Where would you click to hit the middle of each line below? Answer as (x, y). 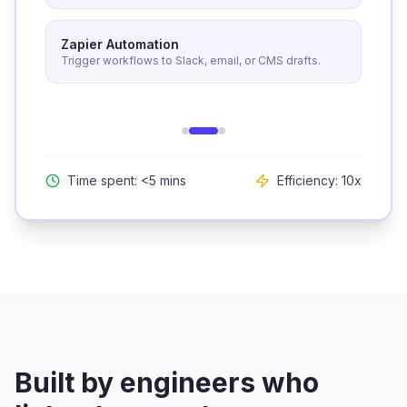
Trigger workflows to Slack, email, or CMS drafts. (191, 60)
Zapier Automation (120, 44)
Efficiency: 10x (319, 180)
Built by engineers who (167, 382)
